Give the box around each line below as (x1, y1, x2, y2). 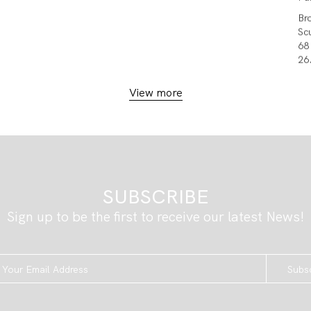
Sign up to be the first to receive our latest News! (7, 208, 304, 226)
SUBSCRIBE (102, 184, 209, 209)
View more (128, 85, 183, 100)
